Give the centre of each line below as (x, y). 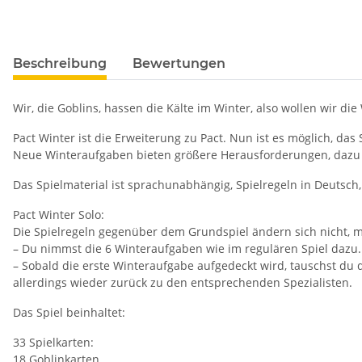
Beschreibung (60, 64)
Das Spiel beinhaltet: (69, 313)
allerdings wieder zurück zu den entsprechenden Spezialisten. (183, 283)
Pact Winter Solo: (59, 215)
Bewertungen (179, 64)
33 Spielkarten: (53, 343)
